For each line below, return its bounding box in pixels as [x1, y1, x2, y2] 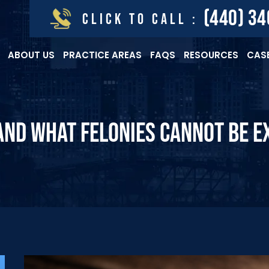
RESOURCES [184, 49, 238, 61]
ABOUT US [8, 49, 55, 61]
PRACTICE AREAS [63, 49, 142, 61]
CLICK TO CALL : [82, 10, 204, 29]
